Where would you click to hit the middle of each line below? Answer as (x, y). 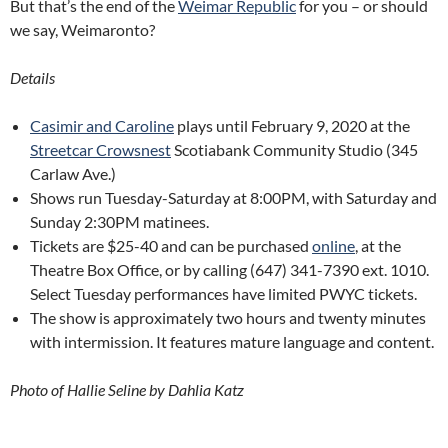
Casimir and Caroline (102, 126)
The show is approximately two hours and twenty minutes (228, 318)
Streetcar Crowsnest (100, 150)
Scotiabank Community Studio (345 (294, 150)
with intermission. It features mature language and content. (232, 342)
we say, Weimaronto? (82, 30)
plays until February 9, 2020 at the (292, 126)
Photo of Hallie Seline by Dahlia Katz (127, 390)
